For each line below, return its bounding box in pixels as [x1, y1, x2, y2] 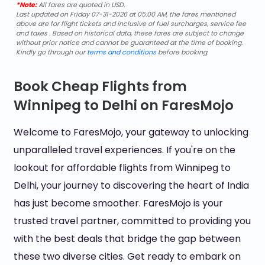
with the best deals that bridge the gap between [13, 232, 241, 245]
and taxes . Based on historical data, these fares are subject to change [15, 28, 244, 38]
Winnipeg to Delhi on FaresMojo [13, 96, 234, 115]
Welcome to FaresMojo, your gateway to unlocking [13, 125, 248, 139]
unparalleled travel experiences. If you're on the [13, 143, 235, 157]
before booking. [156, 47, 208, 57]
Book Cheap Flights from [13, 77, 187, 96]
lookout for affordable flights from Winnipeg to [13, 161, 231, 174]
